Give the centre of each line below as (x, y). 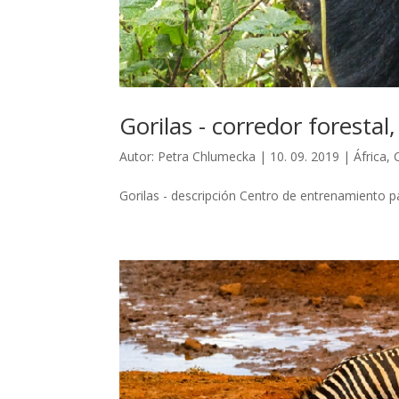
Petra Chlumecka (207, 157)
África (370, 157)
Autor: (139, 157)
